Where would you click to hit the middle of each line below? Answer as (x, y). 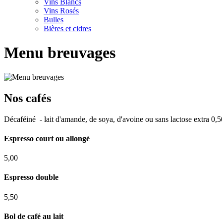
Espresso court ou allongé (47, 138)
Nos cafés (28, 98)
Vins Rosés (61, 11)
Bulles (54, 20)
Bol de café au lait (34, 217)
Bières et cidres (67, 28)
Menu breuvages (60, 53)
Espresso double (31, 177)
